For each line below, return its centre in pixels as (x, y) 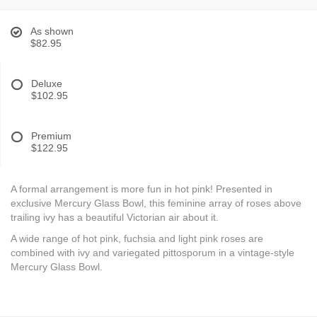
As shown (52, 31)
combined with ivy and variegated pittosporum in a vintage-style (152, 253)
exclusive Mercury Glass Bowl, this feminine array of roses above (156, 203)
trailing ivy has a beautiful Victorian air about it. (115, 218)
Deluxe (47, 84)
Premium (51, 136)
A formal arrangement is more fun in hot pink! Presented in (142, 189)
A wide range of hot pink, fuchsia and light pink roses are (137, 239)
